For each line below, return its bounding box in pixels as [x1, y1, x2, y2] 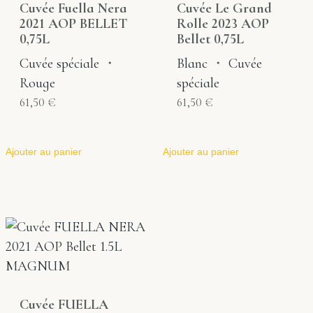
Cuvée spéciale [20, 54, 99, 72]
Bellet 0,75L [176, 30, 244, 48]
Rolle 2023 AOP [176, 15, 269, 32]
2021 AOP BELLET [20, 15, 127, 32]
